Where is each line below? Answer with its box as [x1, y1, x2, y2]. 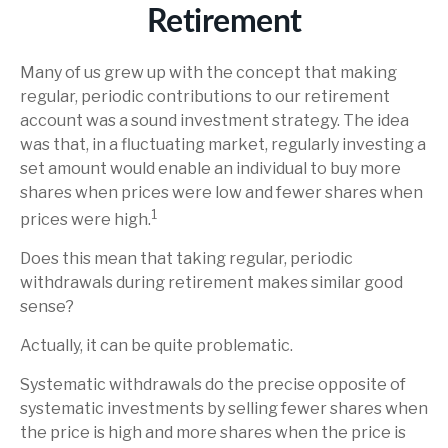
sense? [20, 297, 74, 317]
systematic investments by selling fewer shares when [20, 399, 428, 419]
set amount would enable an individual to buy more [20, 159, 401, 178]
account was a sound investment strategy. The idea [20, 111, 409, 130]
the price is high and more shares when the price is [20, 423, 406, 443]
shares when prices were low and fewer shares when [20, 183, 423, 202]
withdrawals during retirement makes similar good [20, 273, 403, 293]
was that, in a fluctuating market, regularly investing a [20, 135, 426, 154]
